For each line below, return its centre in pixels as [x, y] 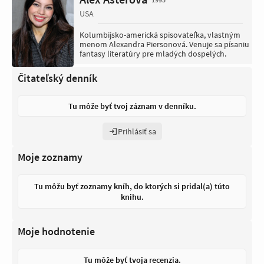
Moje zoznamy [50, 157]
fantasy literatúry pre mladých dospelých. [153, 54]
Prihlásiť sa [137, 132]
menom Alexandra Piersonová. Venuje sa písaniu [164, 44]
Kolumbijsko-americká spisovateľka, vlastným [160, 35]
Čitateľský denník [57, 78]
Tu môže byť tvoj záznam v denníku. [132, 106]
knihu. [132, 197]
